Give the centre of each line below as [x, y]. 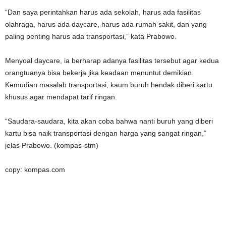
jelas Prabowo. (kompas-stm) [52, 145]
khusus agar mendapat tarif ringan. [61, 97]
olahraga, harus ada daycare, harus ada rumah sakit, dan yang [106, 24]
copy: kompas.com [35, 169]
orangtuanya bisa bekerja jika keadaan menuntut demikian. [99, 72]
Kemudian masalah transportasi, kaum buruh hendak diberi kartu [109, 84]
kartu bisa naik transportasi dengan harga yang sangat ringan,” [106, 133]
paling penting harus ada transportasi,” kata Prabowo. [91, 36]
